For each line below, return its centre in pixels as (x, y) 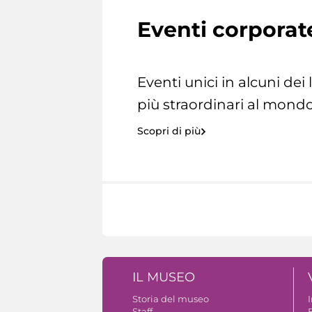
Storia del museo (171, 299)
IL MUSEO (164, 278)
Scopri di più (169, 131)
